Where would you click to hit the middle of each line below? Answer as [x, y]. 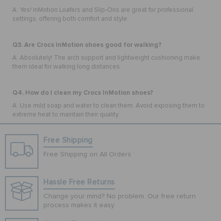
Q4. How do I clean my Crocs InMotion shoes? [83, 92]
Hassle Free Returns [79, 182]
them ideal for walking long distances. [67, 67]
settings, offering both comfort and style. [71, 19]
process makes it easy [79, 205]
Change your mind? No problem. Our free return [120, 196]
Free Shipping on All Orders [88, 154]
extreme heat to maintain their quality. [66, 114]
